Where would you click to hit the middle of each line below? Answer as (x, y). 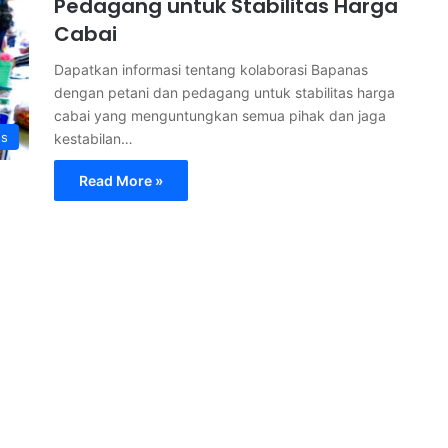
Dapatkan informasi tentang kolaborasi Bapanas (211, 69)
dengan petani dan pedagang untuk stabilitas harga (224, 92)
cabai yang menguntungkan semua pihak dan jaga (220, 115)
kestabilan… (93, 138)
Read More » (121, 180)
